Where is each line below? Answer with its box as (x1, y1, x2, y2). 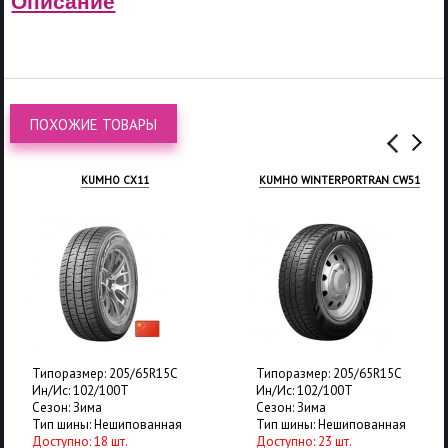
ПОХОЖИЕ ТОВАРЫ (30, 114, 158, 134)
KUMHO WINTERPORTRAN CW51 (258, 172, 420, 187)
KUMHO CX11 (80, 172, 149, 187)
